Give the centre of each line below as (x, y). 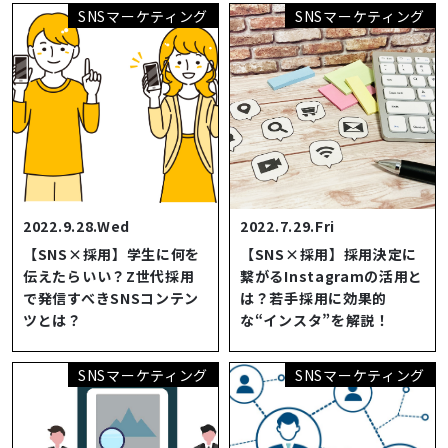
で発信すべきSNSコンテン (111, 298)
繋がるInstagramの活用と (332, 276)
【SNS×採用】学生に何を (112, 254)
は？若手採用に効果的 (313, 298)
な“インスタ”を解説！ (315, 320)
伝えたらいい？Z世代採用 (109, 276)
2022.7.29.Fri (288, 226)
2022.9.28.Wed (77, 226)
